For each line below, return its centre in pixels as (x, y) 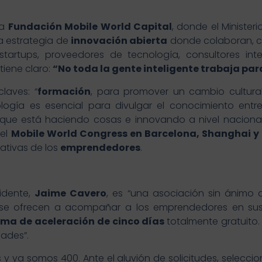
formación (64, 92)
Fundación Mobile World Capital (90, 27)
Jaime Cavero (70, 194)
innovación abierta (119, 41)
